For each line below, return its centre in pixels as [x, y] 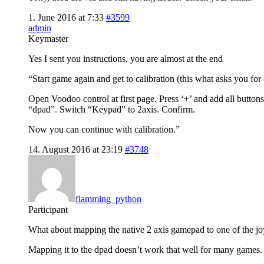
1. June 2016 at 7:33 [66, 17]
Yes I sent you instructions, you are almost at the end [126, 58]
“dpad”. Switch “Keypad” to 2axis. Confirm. [112, 109]
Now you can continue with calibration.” [104, 129]
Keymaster [48, 38]
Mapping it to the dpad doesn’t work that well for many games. [145, 249]
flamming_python [108, 199]
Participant [48, 209]
